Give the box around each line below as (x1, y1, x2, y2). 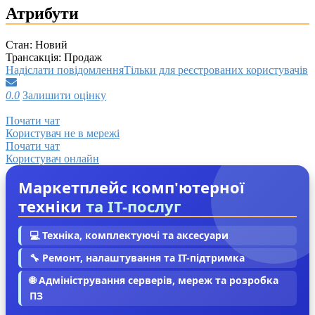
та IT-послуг (86, 195, 181, 217)
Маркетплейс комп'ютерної (18, 176, 245, 198)
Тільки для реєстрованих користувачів (124, 64, 308, 77)
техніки (18, 195, 82, 217)
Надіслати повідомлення (6, 64, 124, 77)
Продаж (64, 51, 102, 64)
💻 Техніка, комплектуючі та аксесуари (30, 229, 229, 243)
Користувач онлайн (6, 153, 99, 165)
